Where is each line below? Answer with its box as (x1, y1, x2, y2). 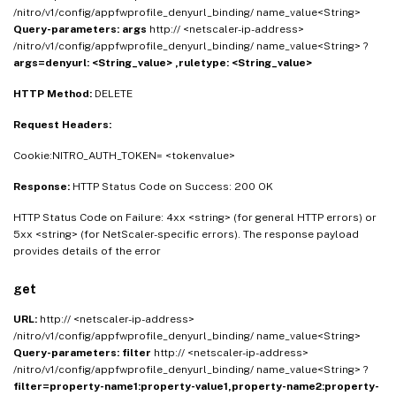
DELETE (95, 88, 133, 101)
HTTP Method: (13, 88, 95, 101)
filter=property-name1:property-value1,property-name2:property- (13, 380, 379, 393)
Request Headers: (13, 118, 111, 132)
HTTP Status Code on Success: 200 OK (72, 180, 273, 194)
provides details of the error (13, 245, 161, 258)
